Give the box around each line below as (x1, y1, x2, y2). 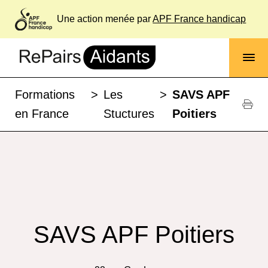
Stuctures (103, 107, 154, 121)
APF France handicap (153, 14, 246, 25)
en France (15, 107, 69, 121)
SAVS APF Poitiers (33, 221, 234, 248)
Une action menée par (57, 14, 151, 25)
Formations (15, 88, 75, 102)
